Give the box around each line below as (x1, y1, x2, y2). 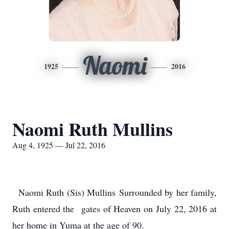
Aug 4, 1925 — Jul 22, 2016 (12, 140, 105, 150)
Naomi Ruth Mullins (12, 116, 173, 142)
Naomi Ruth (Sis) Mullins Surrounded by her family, (12, 186, 217, 198)
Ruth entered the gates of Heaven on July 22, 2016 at (12, 202, 217, 215)
